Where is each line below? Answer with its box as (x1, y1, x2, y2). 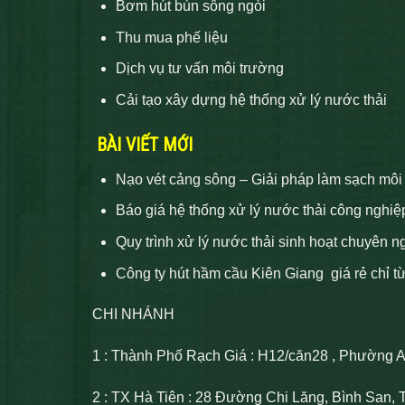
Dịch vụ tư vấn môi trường (115, 61, 284, 77)
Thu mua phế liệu (115, 29, 228, 45)
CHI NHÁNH (92, 306, 174, 323)
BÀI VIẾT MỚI (97, 133, 193, 155)
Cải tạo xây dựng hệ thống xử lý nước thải (115, 91, 387, 108)
